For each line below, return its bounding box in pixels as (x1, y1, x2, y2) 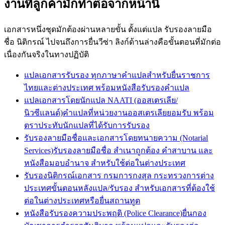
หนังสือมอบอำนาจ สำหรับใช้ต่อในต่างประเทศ (24, 159, 185, 168)
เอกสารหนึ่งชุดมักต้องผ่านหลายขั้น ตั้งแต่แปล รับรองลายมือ (4, 25, 212, 34)
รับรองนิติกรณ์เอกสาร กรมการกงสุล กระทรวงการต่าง (24, 171, 214, 180)
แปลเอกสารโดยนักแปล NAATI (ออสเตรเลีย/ (24, 96, 178, 105)
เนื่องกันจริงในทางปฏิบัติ (4, 50, 89, 59)
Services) (24, 146, 53, 155)
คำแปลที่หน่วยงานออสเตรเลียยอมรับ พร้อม (63, 108, 214, 118)
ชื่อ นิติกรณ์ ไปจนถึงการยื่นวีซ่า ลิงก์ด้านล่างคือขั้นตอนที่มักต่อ (4, 38, 221, 47)
